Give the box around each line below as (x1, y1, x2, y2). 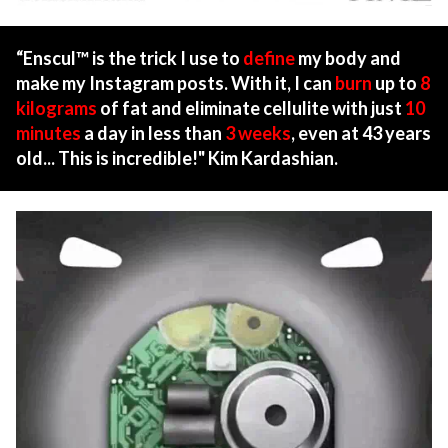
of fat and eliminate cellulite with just (97, 97, 405, 120)
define (243, 47, 295, 70)
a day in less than (81, 122, 225, 145)
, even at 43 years (291, 122, 431, 145)
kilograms (16, 97, 97, 120)
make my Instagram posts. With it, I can (16, 72, 335, 95)
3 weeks (225, 122, 291, 145)
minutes (16, 122, 81, 145)
